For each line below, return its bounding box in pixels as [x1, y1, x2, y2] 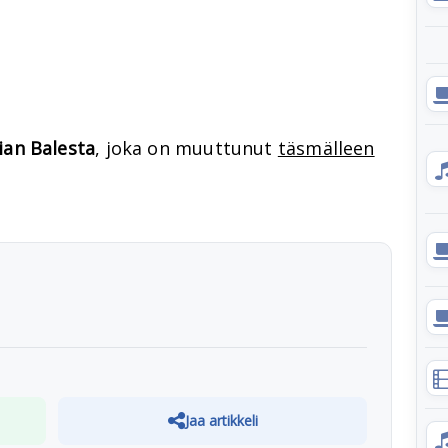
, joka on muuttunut [95, 136, 278, 160]
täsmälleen [277, 136, 375, 160]
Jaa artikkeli [184, 411, 258, 430]
